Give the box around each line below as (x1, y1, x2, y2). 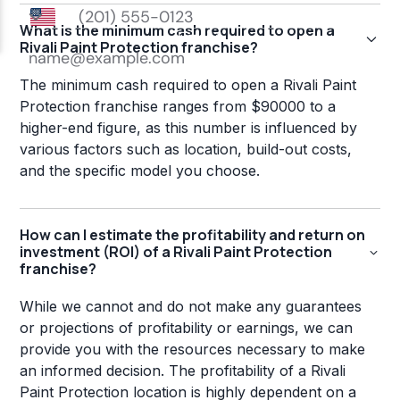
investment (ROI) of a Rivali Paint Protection (20, 242, 333, 262)
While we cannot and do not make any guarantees (20, 297, 362, 316)
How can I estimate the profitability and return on (20, 225, 366, 246)
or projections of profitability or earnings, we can (20, 319, 354, 337)
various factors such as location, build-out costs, (20, 140, 353, 159)
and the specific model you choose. (20, 162, 261, 180)
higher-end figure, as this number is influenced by (20, 119, 358, 137)
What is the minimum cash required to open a (20, 21, 336, 41)
